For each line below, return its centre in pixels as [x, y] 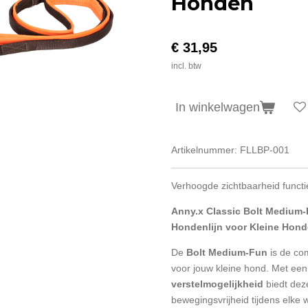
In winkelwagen [218, 108]
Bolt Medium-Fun [227, 252]
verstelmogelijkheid [217, 284]
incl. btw [186, 65]
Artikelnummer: [204, 150]
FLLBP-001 [265, 150]
